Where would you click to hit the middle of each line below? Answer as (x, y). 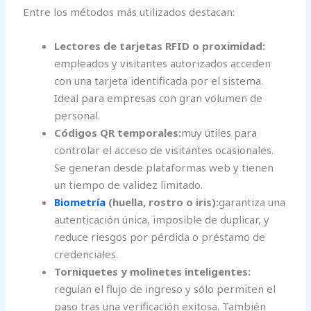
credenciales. (86, 254)
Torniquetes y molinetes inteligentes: (153, 271)
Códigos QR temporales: (118, 132)
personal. (77, 115)
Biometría (80, 202)
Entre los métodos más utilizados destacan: (129, 11)
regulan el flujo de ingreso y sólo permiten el (165, 288)
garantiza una (252, 202)
